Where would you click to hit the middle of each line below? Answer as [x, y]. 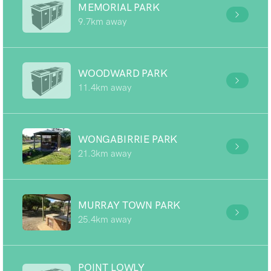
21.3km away [105, 154]
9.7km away [102, 22]
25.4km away [105, 220]
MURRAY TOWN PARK [129, 205]
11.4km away [105, 88]
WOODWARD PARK [123, 73]
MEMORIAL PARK [119, 7]
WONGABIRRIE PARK [128, 139]
